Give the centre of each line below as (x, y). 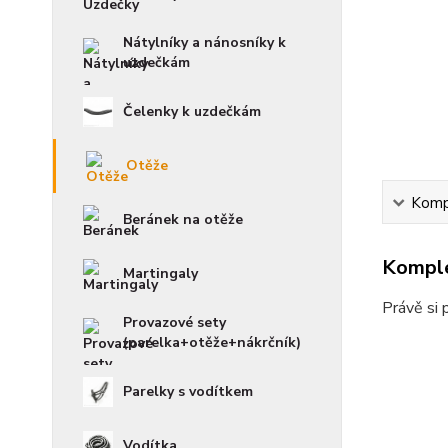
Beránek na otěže (183, 219)
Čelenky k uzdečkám (192, 111)
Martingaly (160, 273)
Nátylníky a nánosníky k (204, 42)
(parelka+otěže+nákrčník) (212, 342)
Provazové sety (174, 322)
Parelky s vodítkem (188, 391)
